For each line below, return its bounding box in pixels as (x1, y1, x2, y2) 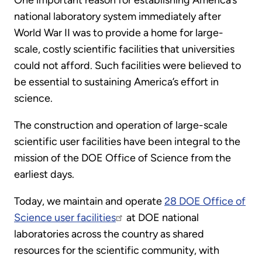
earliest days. (14, 168, 74, 181)
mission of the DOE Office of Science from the (14, 151, 231, 165)
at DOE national (124, 211, 199, 225)
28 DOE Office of (164, 195, 246, 208)
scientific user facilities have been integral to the (14, 135, 240, 149)
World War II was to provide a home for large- (14, 26, 223, 40)
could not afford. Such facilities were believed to (14, 59, 241, 73)
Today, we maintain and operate (14, 195, 164, 208)
